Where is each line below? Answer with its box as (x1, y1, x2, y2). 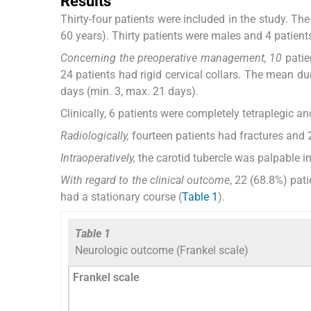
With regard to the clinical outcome (60, 174, 230, 187)
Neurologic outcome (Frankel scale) (75, 244, 249, 258)
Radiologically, (60, 129, 129, 143)
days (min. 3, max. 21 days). (60, 85, 199, 99)
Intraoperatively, (60, 151, 135, 165)
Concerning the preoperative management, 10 (60, 51, 283, 65)
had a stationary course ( (60, 190, 182, 204)
